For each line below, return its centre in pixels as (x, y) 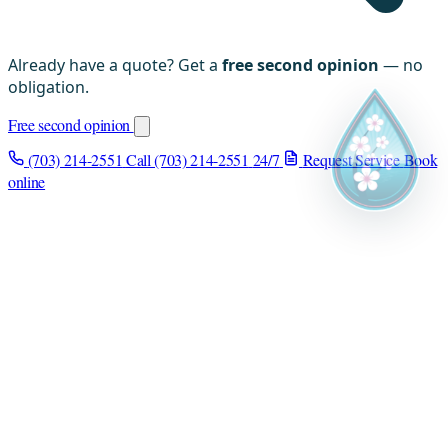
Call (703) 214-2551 (187, 159)
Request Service (351, 159)
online (27, 181)
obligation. (48, 86)
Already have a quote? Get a (115, 64)
